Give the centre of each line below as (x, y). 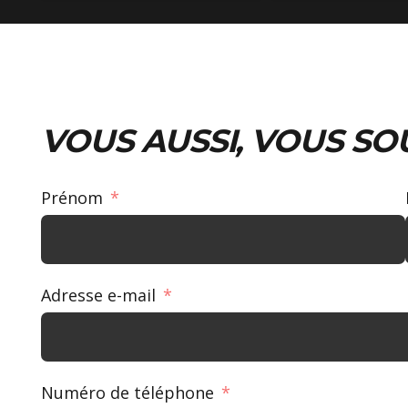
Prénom (72, 197)
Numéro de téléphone (127, 392)
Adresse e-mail (98, 295)
